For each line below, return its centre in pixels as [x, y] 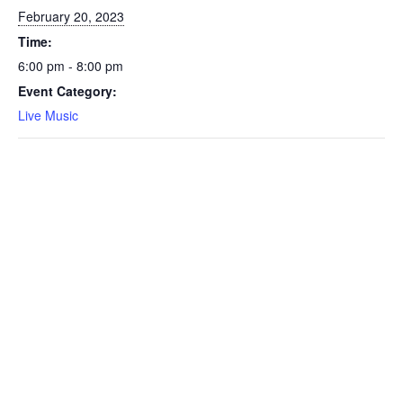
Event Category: [67, 90]
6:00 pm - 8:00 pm [71, 65]
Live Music [48, 115]
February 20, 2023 [71, 16]
